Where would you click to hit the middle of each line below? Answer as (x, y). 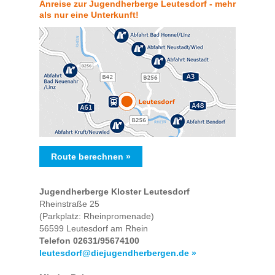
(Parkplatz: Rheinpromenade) (97, 216)
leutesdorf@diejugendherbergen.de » (118, 253)
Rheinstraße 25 (69, 204)
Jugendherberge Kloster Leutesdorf (114, 192)
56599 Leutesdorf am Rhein (94, 229)
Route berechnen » (91, 157)
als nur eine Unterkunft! (89, 15)
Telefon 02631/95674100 (89, 241)
